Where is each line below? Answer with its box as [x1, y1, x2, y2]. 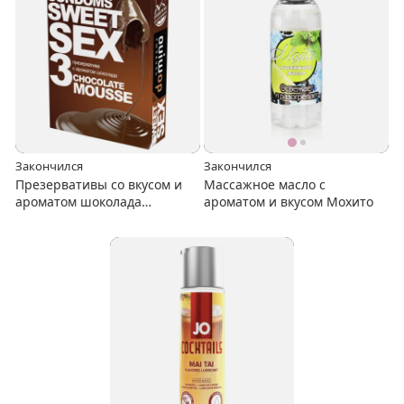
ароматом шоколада [15, 192, 142, 210]
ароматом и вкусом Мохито [204, 192, 374, 210]
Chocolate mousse [15, 209, 126, 227]
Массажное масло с [204, 175, 326, 193]
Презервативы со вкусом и [15, 175, 183, 193]
